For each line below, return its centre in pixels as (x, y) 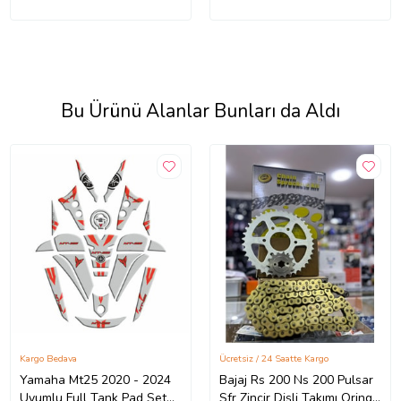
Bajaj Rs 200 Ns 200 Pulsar (296, 380)
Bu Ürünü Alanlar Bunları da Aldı (200, 111)
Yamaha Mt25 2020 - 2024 (95, 380)
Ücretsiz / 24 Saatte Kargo (274, 359)
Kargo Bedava (48, 359)
